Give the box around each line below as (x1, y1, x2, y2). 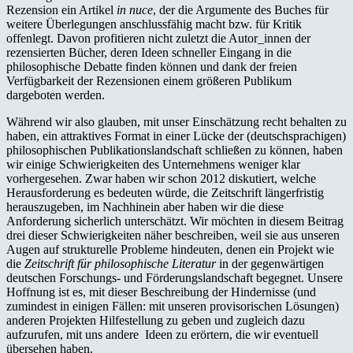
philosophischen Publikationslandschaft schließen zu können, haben (6, 143, 343, 157)
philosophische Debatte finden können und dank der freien (6, 59, 297, 73)
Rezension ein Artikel (6, 2, 117, 17)
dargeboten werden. (6, 87, 105, 102)
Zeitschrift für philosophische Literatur (24, 256, 216, 270)
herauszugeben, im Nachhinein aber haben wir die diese (6, 199, 284, 214)
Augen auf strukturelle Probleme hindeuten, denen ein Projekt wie (6, 242, 334, 256)
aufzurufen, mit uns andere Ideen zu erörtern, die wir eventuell (6, 327, 318, 341)
